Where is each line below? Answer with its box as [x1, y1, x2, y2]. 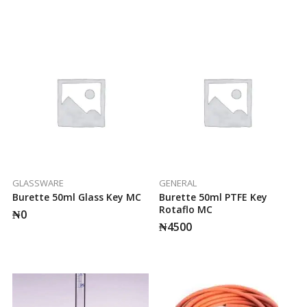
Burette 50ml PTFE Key [158, 190, 267, 204]
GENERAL [158, 176, 197, 189]
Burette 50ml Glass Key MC [12, 190, 141, 204]
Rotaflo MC [158, 202, 212, 216]
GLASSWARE [12, 176, 64, 189]
